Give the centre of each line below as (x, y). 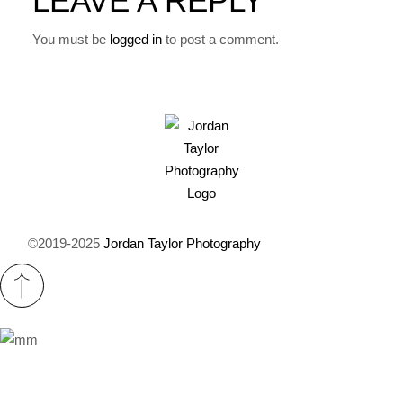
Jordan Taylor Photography (183, 243)
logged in (136, 39)
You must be (72, 39)
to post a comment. (221, 39)
